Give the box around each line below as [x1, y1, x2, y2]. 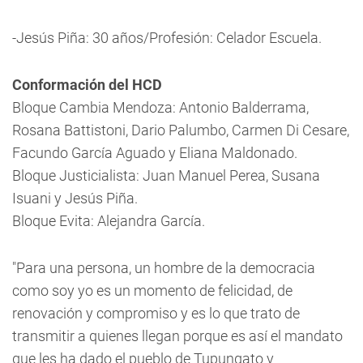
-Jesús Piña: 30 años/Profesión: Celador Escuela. [12, 29, 322, 46]
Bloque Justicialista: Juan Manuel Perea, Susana [12, 167, 320, 184]
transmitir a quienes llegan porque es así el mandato [12, 327, 343, 344]
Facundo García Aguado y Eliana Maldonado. [12, 144, 297, 161]
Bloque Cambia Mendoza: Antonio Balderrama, [12, 99, 309, 116]
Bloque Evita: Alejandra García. [12, 212, 205, 229]
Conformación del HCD [12, 76, 162, 93]
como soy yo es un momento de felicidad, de [12, 282, 293, 299]
